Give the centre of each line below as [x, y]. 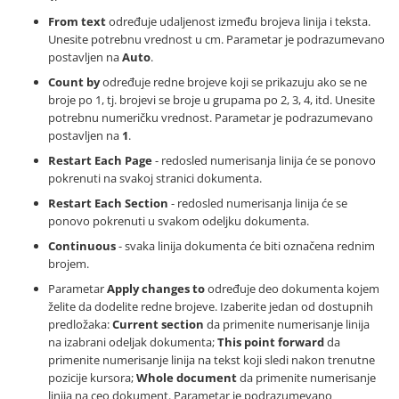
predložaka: [80, 324]
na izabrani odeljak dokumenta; [133, 342]
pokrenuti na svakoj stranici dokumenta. [155, 178]
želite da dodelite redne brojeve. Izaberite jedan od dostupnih [211, 306]
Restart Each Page [100, 160]
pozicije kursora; [92, 378]
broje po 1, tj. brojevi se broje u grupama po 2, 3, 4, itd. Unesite [212, 100]
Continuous [82, 246]
